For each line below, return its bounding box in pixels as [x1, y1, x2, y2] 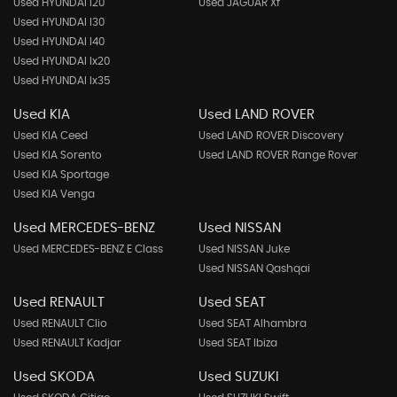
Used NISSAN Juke [198, 244, 290, 254]
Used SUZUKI [198, 370, 279, 384]
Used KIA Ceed [13, 130, 88, 141]
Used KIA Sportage [13, 169, 109, 180]
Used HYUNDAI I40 [13, 36, 105, 47]
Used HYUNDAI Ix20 [13, 56, 110, 66]
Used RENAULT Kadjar [13, 338, 121, 348]
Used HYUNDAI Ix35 [13, 75, 110, 86]
